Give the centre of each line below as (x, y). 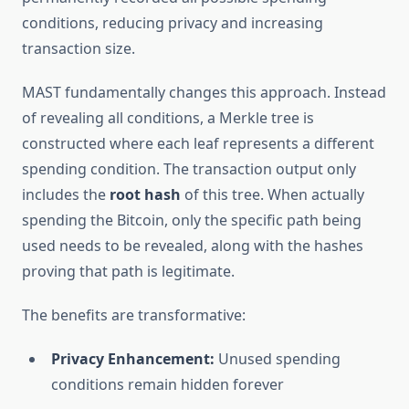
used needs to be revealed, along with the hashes (193, 246)
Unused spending (278, 359)
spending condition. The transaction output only (189, 169)
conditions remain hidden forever (168, 385)
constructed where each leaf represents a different (198, 144)
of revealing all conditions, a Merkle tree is (168, 118)
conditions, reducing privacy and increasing (173, 23)
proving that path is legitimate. (128, 272)
